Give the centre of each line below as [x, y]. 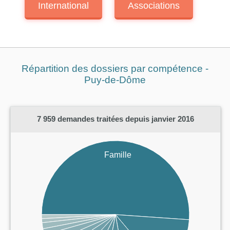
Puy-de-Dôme [115, 80]
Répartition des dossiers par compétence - [115, 69]
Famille [118, 155]
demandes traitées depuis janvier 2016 [125, 119]
